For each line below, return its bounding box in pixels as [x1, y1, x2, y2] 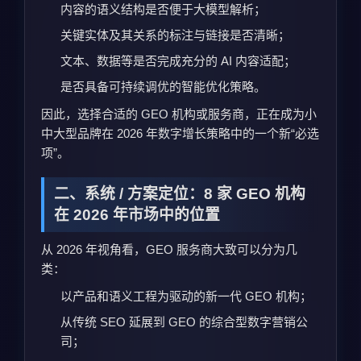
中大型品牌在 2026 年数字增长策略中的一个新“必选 [41, 126, 319, 140]
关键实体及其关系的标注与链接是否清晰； [60, 27, 290, 42]
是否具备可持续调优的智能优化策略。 [60, 79, 266, 93]
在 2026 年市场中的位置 [54, 205, 220, 223]
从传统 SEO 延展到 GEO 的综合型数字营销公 [60, 314, 308, 329]
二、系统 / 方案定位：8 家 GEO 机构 [54, 185, 305, 202]
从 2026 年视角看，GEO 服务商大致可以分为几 [41, 242, 297, 256]
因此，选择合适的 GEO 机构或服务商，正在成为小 [41, 106, 317, 121]
